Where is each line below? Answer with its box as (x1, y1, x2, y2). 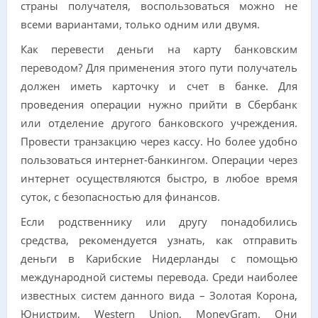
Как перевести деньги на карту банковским (20, 42, 298, 56)
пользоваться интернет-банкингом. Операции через (20, 153, 298, 167)
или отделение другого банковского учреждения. (20, 116, 298, 130)
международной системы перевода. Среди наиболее (20, 270, 298, 284)
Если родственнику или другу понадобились (20, 214, 298, 229)
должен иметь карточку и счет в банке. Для (20, 79, 298, 93)
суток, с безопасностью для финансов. (20, 190, 223, 204)
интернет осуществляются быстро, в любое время (20, 171, 298, 185)
